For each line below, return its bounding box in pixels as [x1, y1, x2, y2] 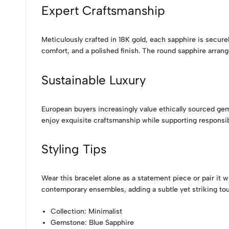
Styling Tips [41, 142, 106, 157]
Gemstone [51, 218, 85, 227]
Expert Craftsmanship [41, 3, 165, 18]
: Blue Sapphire [85, 218, 134, 227]
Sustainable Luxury [41, 72, 146, 87]
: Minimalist [84, 207, 123, 216]
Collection [51, 207, 85, 216]
